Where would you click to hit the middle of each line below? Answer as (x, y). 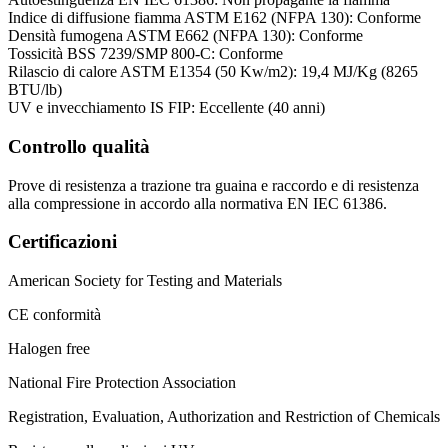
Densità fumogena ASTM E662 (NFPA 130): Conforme (185, 36)
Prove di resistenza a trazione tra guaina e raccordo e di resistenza (213, 185)
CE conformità (54, 315)
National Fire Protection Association (122, 383)
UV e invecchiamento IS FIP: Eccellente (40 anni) (166, 108)
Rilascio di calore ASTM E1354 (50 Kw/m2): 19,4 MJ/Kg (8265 (213, 72)
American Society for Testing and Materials (145, 281)
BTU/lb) (35, 90)
